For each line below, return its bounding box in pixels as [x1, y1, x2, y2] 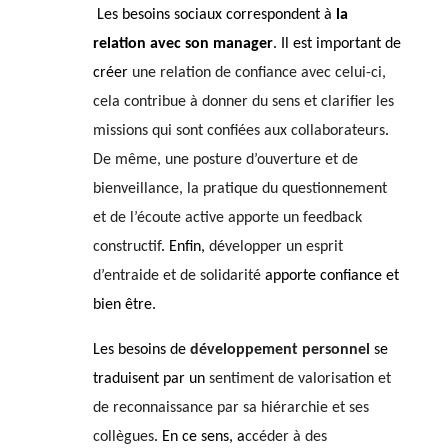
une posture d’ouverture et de [164, 151, 358, 168]
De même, [92, 151, 165, 168]
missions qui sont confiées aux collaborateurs [92, 122, 385, 139]
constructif [92, 238, 161, 255]
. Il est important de [272, 35, 401, 52]
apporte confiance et [264, 267, 399, 284]
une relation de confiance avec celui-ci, [131, 64, 386, 81]
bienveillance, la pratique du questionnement [92, 180, 387, 197]
